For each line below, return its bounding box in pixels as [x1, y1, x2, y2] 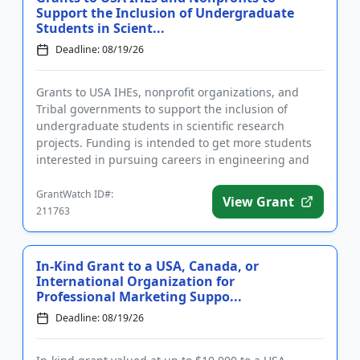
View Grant [223, 193, 294, 211]
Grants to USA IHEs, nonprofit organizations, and [36, 84, 299, 100]
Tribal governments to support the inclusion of [36, 101, 288, 117]
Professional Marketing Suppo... [36, 288, 242, 306]
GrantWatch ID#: [36, 187, 113, 202]
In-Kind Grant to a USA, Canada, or [36, 257, 259, 276]
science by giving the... [36, 169, 160, 185]
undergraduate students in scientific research [36, 118, 284, 134]
